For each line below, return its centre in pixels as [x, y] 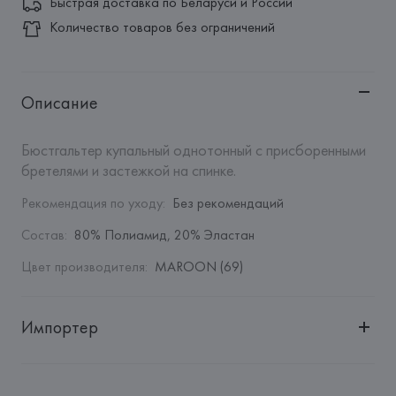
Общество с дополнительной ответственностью [229, 373]
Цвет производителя [83, 267]
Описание [59, 103]
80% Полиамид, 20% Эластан [164, 235]
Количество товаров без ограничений [162, 27]
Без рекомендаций [228, 203]
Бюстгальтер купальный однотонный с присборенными [193, 150]
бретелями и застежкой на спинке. [128, 170]
